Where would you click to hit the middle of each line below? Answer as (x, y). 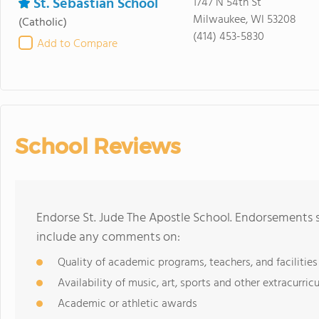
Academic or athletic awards (127, 304)
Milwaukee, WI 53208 (244, 20)
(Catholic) (43, 23)
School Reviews (98, 146)
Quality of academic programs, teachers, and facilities (188, 263)
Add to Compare (77, 44)
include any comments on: (108, 237)
